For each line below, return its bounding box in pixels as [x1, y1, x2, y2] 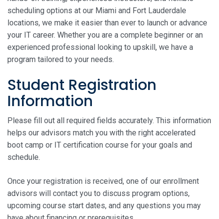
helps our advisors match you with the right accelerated [7, 128, 196, 137]
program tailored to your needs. [7, 54, 114, 64]
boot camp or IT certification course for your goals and [7, 140, 192, 150]
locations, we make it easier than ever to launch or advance [7, 18, 207, 27]
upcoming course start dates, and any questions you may [7, 200, 201, 210]
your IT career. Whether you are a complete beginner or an [7, 30, 203, 40]
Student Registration [7, 74, 156, 95]
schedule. [7, 152, 40, 162]
